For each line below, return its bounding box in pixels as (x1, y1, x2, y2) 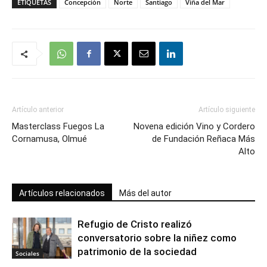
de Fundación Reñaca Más (152, 133, 255, 144)
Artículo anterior (12, 105, 64, 114)
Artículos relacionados (19, 188, 105, 198)
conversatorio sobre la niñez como (77, 232, 237, 244)
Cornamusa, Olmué (12, 133, 87, 144)
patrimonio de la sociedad (77, 246, 197, 257)
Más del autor (119, 188, 172, 198)
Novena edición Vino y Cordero (133, 121, 255, 132)
